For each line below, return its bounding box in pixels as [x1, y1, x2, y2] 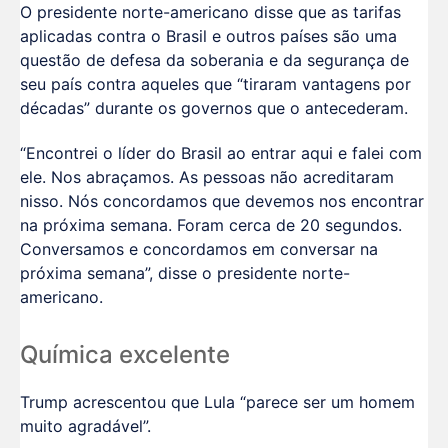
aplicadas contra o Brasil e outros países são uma [20, 25, 397, 46]
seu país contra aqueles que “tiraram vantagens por [20, 73, 411, 94]
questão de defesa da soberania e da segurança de [20, 49, 409, 70]
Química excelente [20, 339, 230, 369]
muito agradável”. [20, 416, 151, 437]
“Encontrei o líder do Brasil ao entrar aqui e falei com [20, 142, 422, 163]
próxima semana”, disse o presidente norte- [20, 262, 350, 283]
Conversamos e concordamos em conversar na [20, 238, 378, 259]
